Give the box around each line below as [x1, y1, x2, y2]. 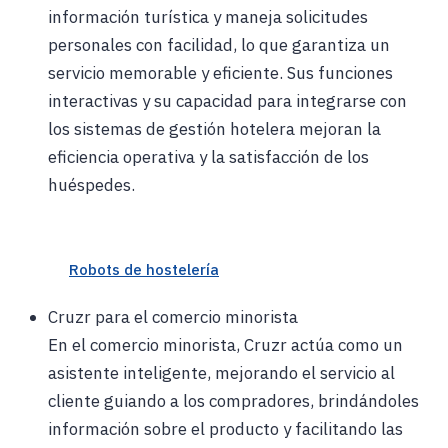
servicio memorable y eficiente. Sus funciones [48, 62, 393, 85]
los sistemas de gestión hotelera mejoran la [48, 118, 381, 141]
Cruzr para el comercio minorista [48, 306, 298, 329]
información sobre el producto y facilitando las [48, 418, 403, 441]
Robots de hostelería [69, 260, 219, 280]
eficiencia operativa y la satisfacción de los [48, 146, 369, 169]
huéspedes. [48, 174, 135, 197]
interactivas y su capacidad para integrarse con [48, 90, 407, 113]
